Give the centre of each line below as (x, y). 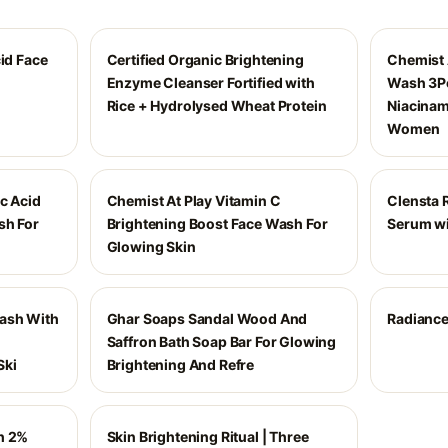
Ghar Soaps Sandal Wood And (207, 318)
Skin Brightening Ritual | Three (207, 436)
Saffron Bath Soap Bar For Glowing (221, 341)
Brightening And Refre (180, 364)
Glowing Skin (151, 246)
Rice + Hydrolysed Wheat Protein (216, 105)
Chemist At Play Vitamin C (193, 200)
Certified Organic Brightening (205, 59)
